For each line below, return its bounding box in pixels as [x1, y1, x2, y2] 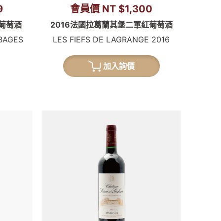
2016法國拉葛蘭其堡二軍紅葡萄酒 [50, 20, 173, 30]
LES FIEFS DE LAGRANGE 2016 [53, 35, 170, 45]
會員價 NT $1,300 [70, 3, 153, 15]
